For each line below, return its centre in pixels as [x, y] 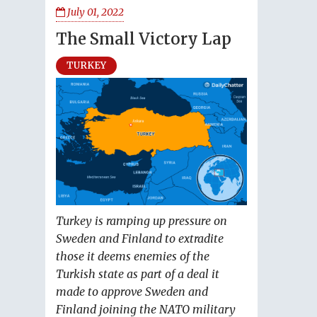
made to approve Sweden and [132, 292]
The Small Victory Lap [144, 39]
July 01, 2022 [94, 12]
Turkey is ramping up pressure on [142, 221]
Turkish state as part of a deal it [138, 274]
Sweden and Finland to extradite [140, 239]
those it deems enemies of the [133, 257]
